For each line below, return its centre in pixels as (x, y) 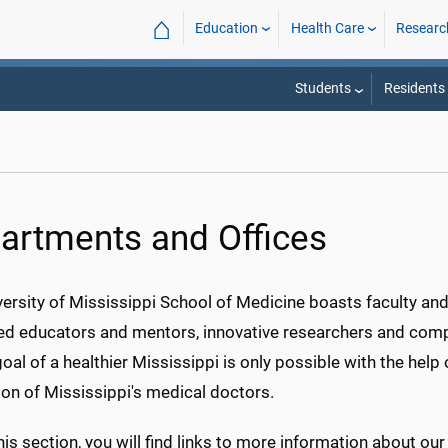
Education (227, 28)
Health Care (327, 28)
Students (322, 88)
